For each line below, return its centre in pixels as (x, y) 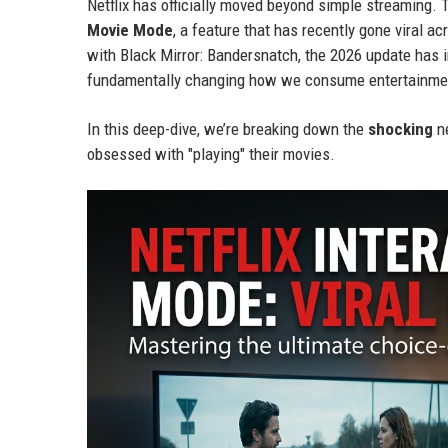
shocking (400, 129)
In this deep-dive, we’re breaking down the (227, 129)
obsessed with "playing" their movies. (211, 154)
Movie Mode (130, 30)
